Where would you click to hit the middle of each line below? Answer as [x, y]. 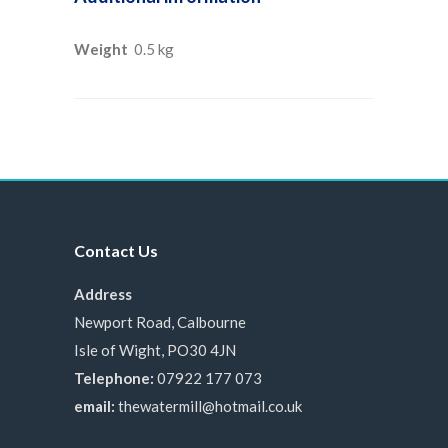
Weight [101, 49]
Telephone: [114, 378]
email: [94, 406]
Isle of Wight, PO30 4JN [155, 350]
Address [103, 294]
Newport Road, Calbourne [160, 322]
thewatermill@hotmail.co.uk [210, 406]
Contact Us [116, 250]
